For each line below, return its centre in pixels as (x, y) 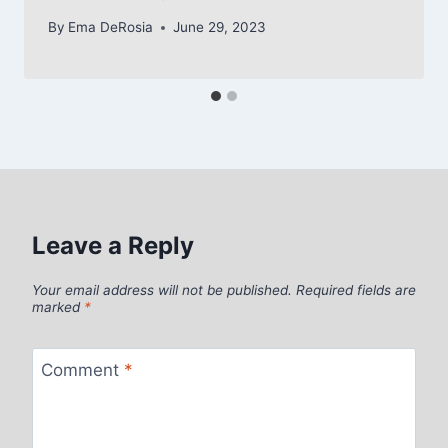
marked (58, 306)
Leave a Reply (113, 246)
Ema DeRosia (111, 27)
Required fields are (356, 289)
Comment (82, 369)
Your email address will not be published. (162, 289)
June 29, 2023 (220, 27)
